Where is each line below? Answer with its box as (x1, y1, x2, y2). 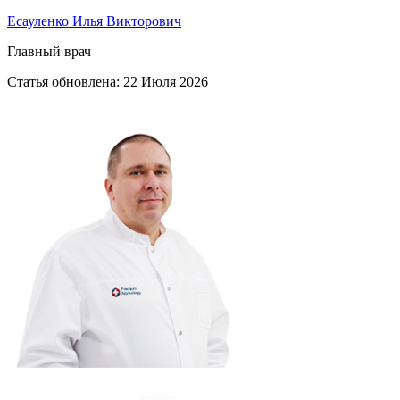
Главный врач (7, 44, 91, 60)
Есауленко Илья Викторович (7, 13, 181, 29)
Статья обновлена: (7, 74, 123, 90)
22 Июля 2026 (123, 74, 208, 90)
